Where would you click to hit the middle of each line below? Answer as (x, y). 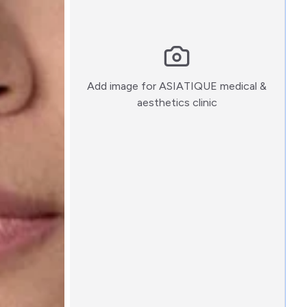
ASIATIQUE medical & (213, 86)
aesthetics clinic (177, 102)
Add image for (123, 86)
